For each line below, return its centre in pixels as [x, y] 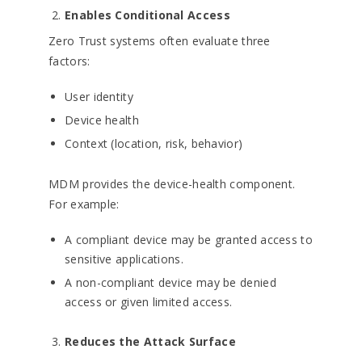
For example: [84, 204]
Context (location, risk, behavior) [154, 143]
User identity [99, 97]
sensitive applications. [124, 259]
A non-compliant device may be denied [170, 282]
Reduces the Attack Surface [150, 341]
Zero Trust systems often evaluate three [160, 41]
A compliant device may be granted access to [189, 240]
